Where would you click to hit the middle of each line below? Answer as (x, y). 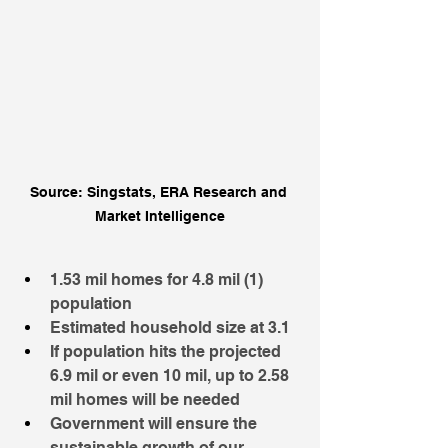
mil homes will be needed (145, 399)
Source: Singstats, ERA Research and (160, 191)
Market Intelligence (160, 215)
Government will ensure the (155, 423)
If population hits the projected (167, 351)
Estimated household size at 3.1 (170, 327)
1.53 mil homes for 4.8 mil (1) (158, 279)
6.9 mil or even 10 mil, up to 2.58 (171, 375)
